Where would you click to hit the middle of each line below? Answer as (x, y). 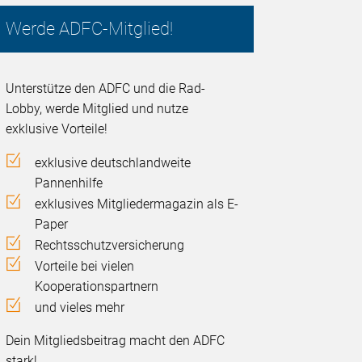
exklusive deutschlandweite (113, 163)
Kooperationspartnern (97, 287)
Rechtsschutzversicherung (110, 246)
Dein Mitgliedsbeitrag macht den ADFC (116, 341)
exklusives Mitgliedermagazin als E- (137, 204)
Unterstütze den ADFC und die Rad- (106, 89)
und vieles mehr (80, 308)
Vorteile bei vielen (85, 267)
